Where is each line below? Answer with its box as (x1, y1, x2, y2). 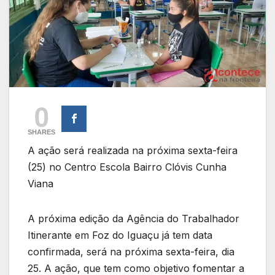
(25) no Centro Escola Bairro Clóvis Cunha (28, 161, 227, 174)
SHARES (28, 128, 55, 136)
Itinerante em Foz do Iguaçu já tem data (28, 229, 212, 242)
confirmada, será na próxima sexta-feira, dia (28, 246, 234, 258)
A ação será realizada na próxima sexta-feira (28, 144, 238, 157)
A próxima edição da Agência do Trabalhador (28, 212, 239, 225)
